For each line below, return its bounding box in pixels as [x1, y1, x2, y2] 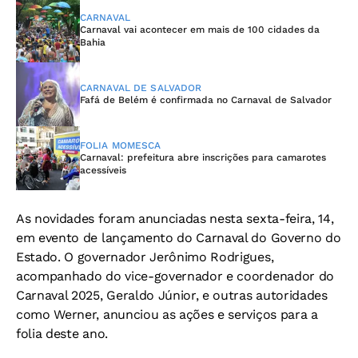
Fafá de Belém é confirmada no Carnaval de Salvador [80, 94, 332, 105]
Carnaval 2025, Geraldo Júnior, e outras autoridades [16, 288, 328, 303]
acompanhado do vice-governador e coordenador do [16, 268, 334, 284]
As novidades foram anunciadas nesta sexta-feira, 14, [16, 211, 334, 226]
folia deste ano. [16, 326, 108, 341]
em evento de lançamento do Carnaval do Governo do [16, 230, 341, 245]
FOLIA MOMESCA [80, 140, 161, 151]
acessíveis [80, 165, 126, 176]
